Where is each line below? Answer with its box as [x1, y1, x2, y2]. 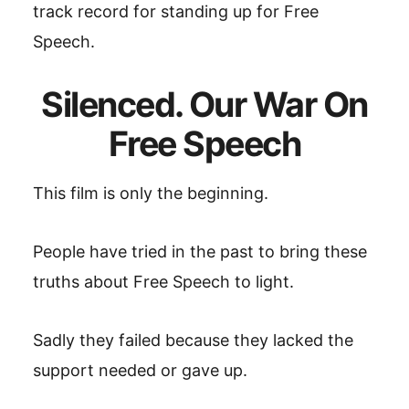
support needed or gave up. [33, 361, 247, 380]
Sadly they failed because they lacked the [33, 330, 353, 350]
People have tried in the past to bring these [33, 242, 367, 261]
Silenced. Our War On [41, 84, 368, 125]
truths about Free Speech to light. [33, 272, 294, 291]
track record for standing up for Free [33, 2, 319, 21]
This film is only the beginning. [33, 184, 268, 203]
